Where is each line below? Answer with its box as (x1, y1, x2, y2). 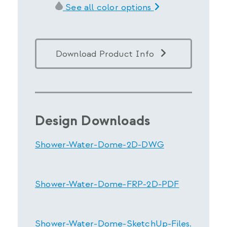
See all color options (63, 2, 154, 13)
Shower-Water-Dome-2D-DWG (35, 139, 164, 150)
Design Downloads (35, 112, 150, 129)
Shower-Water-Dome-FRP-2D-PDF (35, 178, 179, 190)
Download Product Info (55, 48, 154, 59)
